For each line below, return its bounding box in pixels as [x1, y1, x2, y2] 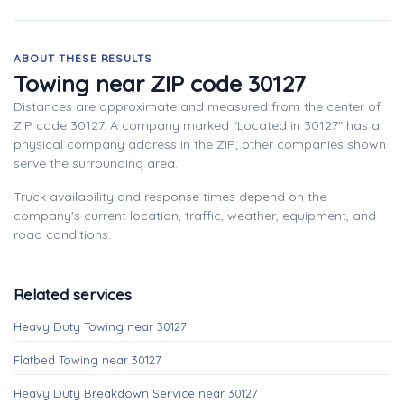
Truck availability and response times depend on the [14, 188, 326, 205]
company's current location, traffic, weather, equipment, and [14, 207, 376, 224]
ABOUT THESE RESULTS [14, 51, 153, 65]
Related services [14, 285, 132, 304]
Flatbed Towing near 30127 [14, 353, 161, 367]
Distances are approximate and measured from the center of [14, 98, 381, 115]
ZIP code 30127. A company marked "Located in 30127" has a [14, 117, 380, 133]
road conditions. [14, 226, 111, 243]
